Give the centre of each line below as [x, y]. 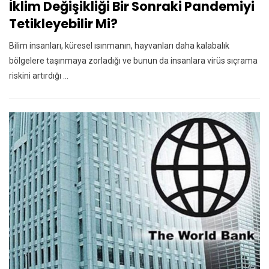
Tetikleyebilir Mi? [63, 24]
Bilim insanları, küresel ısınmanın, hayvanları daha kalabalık [119, 46]
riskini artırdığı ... [39, 76]
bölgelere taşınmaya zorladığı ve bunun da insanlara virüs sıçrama [133, 61]
